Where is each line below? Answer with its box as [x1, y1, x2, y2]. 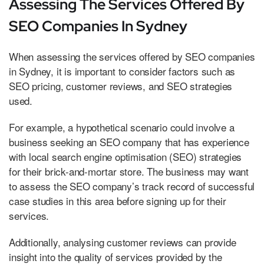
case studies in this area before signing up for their [9, 193, 226, 208]
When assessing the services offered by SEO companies [9, 48, 255, 64]
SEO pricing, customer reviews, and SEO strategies [9, 78, 233, 93]
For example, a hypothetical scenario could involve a [9, 119, 235, 134]
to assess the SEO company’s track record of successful [9, 178, 255, 193]
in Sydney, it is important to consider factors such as [9, 63, 236, 78]
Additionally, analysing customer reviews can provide [9, 234, 236, 249]
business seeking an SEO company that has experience [9, 134, 249, 149]
